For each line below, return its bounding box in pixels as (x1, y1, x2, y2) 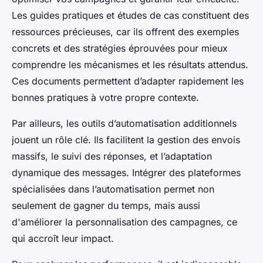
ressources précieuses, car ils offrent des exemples (12, 26, 239, 38)
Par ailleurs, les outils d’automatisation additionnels (12, 117, 237, 130)
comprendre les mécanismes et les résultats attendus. (12, 59, 248, 71)
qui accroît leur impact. (12, 232, 114, 245)
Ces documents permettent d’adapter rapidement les (12, 75, 244, 87)
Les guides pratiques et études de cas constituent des (12, 9, 249, 22)
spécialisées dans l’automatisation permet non (12, 183, 214, 195)
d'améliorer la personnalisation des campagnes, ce (12, 216, 237, 228)
